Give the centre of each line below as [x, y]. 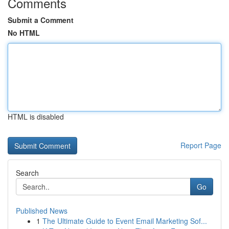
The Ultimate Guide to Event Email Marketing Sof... [125, 221]
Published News [42, 211]
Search [27, 173]
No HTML [24, 33]
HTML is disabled [36, 117]
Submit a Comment [41, 20]
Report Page [201, 145]
